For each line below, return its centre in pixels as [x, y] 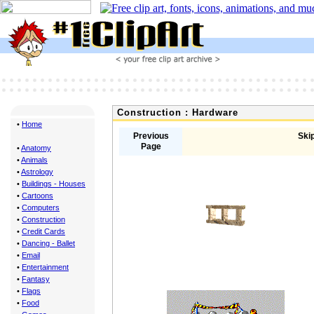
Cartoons [37, 196]
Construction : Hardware [176, 112]
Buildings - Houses [54, 184]
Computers [41, 207]
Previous [151, 136]
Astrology [37, 172]
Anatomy [36, 148]
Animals [34, 160]
